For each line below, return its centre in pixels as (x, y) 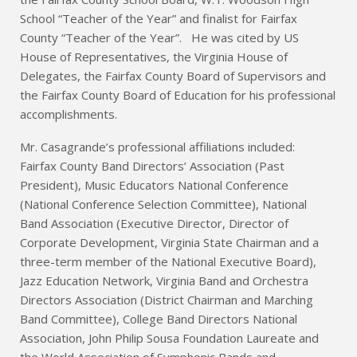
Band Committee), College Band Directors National (159, 319)
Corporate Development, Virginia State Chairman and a (169, 243)
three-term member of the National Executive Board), (168, 262)
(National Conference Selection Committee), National (163, 204)
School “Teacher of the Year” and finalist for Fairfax (159, 19)
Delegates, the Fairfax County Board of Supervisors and (173, 76)
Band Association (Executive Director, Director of (154, 224)
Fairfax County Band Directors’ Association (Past (152, 166)
